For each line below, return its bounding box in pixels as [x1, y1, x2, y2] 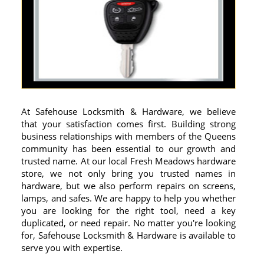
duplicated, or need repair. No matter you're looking [21, 216, 236, 229]
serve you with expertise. [21, 241, 123, 253]
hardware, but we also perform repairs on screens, [21, 179, 236, 192]
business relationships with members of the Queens [21, 130, 236, 142]
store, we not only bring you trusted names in [21, 167, 236, 179]
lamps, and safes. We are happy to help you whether [21, 192, 236, 204]
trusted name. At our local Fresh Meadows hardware [21, 154, 236, 167]
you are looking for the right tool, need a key [21, 204, 236, 216]
